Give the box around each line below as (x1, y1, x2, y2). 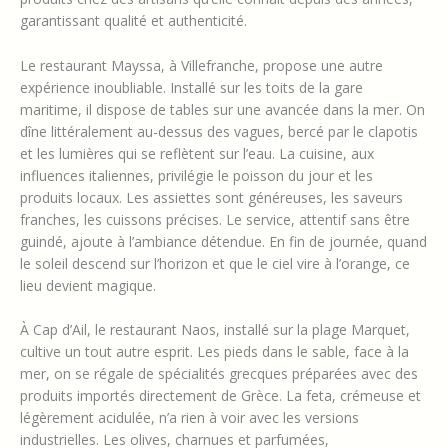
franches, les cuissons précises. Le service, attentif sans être (20, 209, 410, 229)
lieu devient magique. (20, 275, 156, 295)
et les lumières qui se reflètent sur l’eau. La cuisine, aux (20, 143, 374, 163)
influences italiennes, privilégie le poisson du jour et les (20, 165, 373, 185)
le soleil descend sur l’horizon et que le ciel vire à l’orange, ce (20, 253, 410, 273)
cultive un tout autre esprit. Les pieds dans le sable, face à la (20, 342, 409, 362)
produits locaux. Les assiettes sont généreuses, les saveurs (20, 187, 403, 207)
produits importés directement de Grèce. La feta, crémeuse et (20, 386, 421, 406)
